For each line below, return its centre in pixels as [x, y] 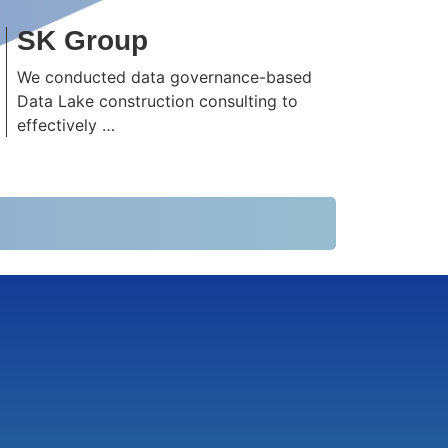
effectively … [65, 125]
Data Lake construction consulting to [157, 101]
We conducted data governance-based [164, 77]
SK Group [82, 40]
